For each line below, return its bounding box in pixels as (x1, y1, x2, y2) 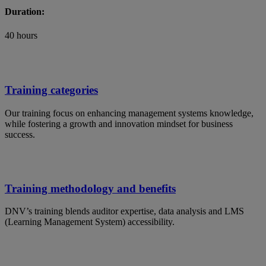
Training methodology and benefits (5, 182, 176, 195)
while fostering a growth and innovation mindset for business (5, 119, 233, 129)
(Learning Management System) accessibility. (5, 217, 175, 227)
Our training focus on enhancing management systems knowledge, (5, 108, 254, 119)
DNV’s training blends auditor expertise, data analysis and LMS (5, 206, 244, 217)
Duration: (5, 7, 45, 17)
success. (5, 129, 35, 140)
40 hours (5, 30, 37, 40)
